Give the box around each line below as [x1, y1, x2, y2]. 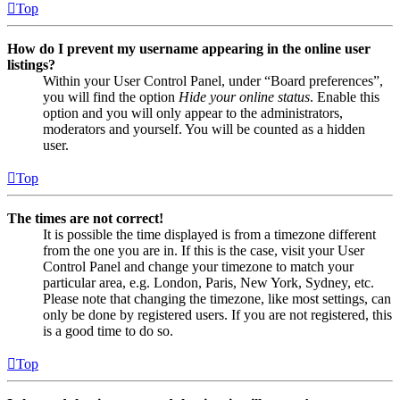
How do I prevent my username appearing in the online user [7, 40, 371, 56]
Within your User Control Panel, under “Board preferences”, [43, 72, 383, 88]
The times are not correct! [7, 210, 163, 226]
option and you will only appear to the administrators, [43, 104, 343, 121]
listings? [7, 56, 55, 72]
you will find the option [43, 88, 179, 104]
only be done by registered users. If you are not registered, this [43, 306, 392, 322]
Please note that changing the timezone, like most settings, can [43, 290, 391, 306]
